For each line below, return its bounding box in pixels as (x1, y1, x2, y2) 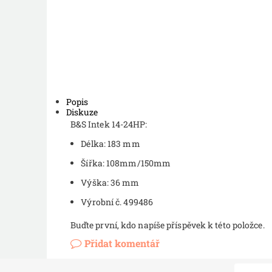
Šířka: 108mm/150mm (81, 157, 171, 169)
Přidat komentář (84, 237, 160, 250)
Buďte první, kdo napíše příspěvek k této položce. (70, 219, 265, 231)
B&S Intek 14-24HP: (70, 118, 148, 131)
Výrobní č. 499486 (81, 196, 154, 208)
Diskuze (66, 106, 98, 118)
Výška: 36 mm (81, 177, 140, 189)
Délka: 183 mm (81, 138, 140, 150)
